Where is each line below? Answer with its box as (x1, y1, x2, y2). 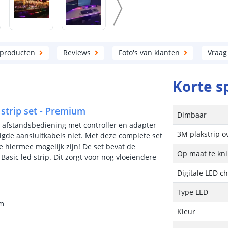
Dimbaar (177, 110, 207, 120)
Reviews (63, 48, 91, 58)
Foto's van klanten (119, 48, 180, 58)
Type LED (177, 187, 209, 197)
